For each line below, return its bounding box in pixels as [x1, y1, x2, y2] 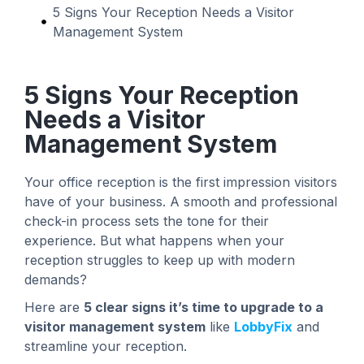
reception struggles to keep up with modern [24, 252, 295, 269]
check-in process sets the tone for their [24, 213, 269, 230]
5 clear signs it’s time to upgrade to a [84, 299, 323, 316]
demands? [24, 271, 87, 288]
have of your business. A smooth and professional [24, 193, 337, 210]
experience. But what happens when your [24, 232, 284, 249]
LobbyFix [234, 318, 292, 336]
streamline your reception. [24, 338, 187, 355]
